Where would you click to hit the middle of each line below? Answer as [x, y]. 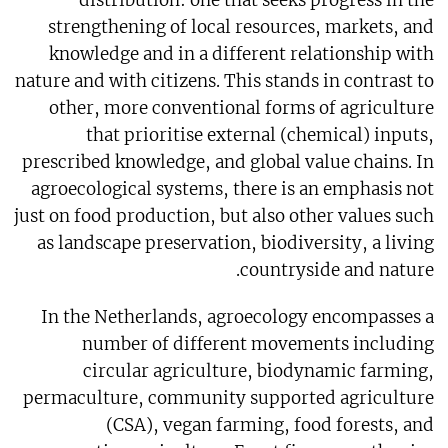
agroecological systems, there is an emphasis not [233, 188]
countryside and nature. [337, 269]
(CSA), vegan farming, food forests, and [270, 424]
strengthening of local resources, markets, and [241, 26]
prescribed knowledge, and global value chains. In [228, 161]
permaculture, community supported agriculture [229, 397]
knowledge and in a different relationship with [242, 53]
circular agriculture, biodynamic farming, [259, 370]
